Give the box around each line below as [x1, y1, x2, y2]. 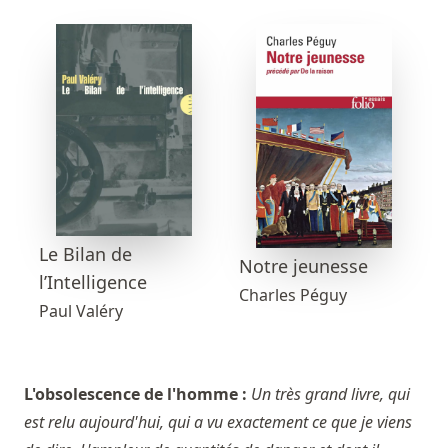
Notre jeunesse [239, 254, 368, 279]
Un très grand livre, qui [251, 383, 410, 405]
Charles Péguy [239, 284, 347, 307]
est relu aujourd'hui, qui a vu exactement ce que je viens [24, 411, 412, 433]
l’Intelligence [39, 270, 147, 294]
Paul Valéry [39, 300, 123, 322]
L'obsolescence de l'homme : [24, 383, 251, 405]
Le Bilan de [39, 242, 132, 266]
